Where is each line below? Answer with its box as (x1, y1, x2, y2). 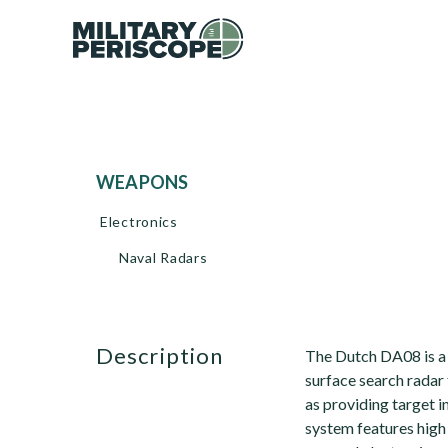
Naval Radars (119, 249, 208, 266)
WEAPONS (115, 171, 189, 193)
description (114, 342, 224, 369)
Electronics (100, 213, 178, 230)
